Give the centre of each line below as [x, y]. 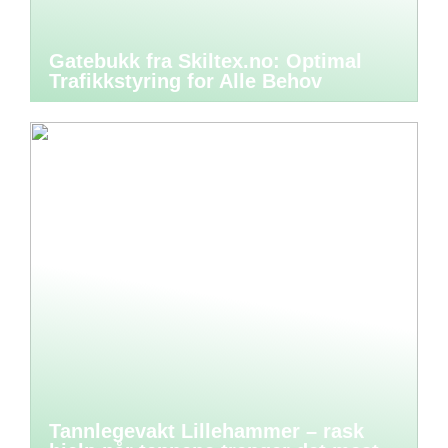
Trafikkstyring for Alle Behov [185, 80]
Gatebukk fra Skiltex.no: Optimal [205, 60]
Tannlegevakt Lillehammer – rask [206, 430]
